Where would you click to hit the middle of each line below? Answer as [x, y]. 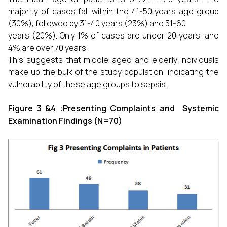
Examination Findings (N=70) [65, 121]
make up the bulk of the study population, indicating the [113, 72]
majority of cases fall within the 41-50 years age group [113, 11]
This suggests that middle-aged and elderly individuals [113, 60]
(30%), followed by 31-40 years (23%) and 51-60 [97, 23]
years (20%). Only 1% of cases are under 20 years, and [113, 35]
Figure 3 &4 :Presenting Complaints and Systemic [113, 108]
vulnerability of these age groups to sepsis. [88, 84]
